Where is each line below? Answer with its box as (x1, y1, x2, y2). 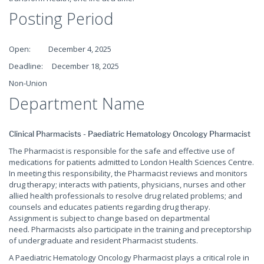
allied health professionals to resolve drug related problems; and (9, 190, 242, 201)
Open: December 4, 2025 (9, 44, 111, 54)
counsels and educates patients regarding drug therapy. (9, 202, 212, 212)
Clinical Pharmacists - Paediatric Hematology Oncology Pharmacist (9, 129, 250, 138)
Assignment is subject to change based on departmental (9, 213, 210, 223)
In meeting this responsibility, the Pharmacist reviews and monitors (9, 168, 247, 179)
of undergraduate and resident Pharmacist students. (9, 235, 198, 246)
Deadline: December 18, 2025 (9, 61, 119, 71)
